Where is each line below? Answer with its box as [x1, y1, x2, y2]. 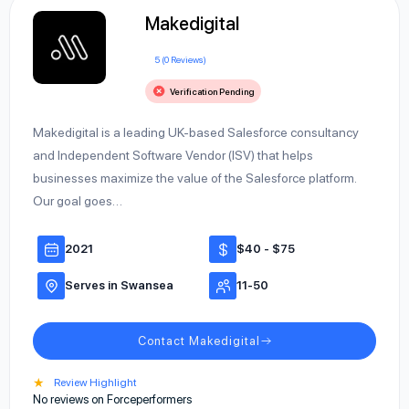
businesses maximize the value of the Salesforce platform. [33, 171, 356, 185]
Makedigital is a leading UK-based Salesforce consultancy [33, 125, 359, 140]
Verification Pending [169, 86, 254, 97]
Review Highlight [54, 376, 137, 389]
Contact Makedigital [137, 334, 260, 348]
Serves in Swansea [65, 278, 173, 292]
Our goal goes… [33, 194, 122, 208]
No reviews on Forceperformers [33, 393, 192, 406]
